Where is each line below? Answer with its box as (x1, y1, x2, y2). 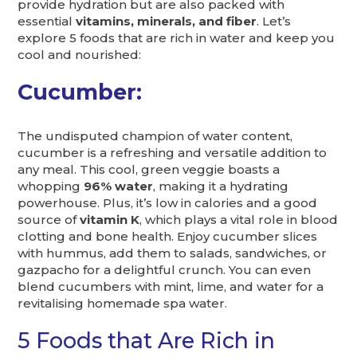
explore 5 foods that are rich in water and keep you (18, 29, 335, 45)
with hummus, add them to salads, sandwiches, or (18, 245, 328, 261)
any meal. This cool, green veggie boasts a (18, 162, 280, 178)
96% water (84, 178, 154, 194)
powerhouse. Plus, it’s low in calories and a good (18, 195, 318, 211)
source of (18, 212, 80, 228)
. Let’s (257, 13, 292, 29)
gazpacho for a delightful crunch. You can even (18, 262, 312, 278)
